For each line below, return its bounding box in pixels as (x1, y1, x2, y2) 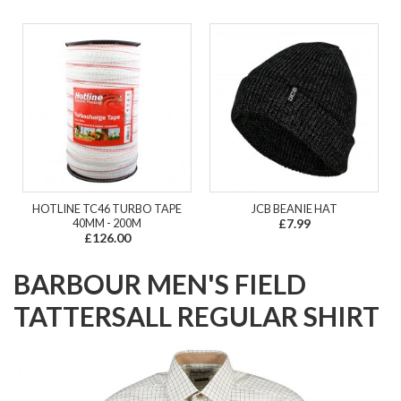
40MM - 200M (73, 216, 141, 230)
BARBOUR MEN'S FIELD (13, 268, 306, 300)
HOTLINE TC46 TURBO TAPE (32, 201, 182, 216)
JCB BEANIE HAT (251, 201, 337, 216)
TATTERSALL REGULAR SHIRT (13, 300, 380, 332)
